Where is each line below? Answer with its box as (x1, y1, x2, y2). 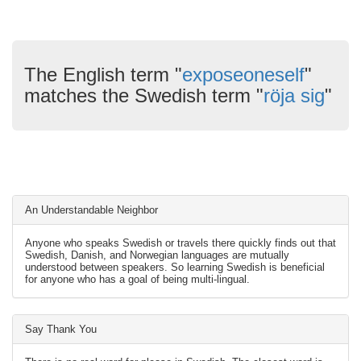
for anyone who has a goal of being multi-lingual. (25, 273, 250, 285)
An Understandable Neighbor (25, 204, 158, 216)
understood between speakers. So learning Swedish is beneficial (25, 261, 325, 273)
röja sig (263, 85, 325, 106)
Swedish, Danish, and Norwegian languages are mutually (25, 249, 289, 261)
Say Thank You (25, 323, 97, 335)
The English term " (24, 64, 182, 85)
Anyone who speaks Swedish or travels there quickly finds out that (25, 237, 336, 249)
